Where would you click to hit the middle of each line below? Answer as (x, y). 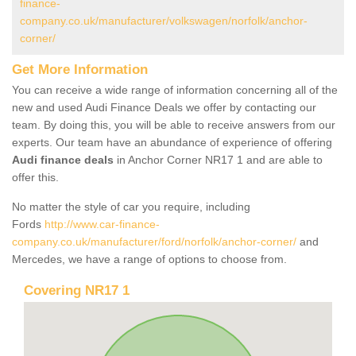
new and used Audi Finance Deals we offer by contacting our (164, 107)
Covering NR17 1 (77, 290)
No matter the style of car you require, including (131, 206)
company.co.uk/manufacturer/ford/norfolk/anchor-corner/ (154, 241)
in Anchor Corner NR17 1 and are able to (218, 159)
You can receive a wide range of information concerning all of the (175, 89)
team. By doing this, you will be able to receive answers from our (174, 124)
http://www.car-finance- (102, 224)
